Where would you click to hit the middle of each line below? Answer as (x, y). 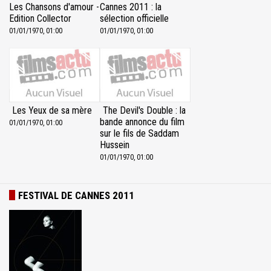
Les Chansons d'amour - (54, 7)
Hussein (115, 145)
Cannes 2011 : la (131, 7)
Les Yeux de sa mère (52, 111)
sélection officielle (134, 19)
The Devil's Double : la (144, 111)
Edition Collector (40, 19)
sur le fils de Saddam (139, 134)
